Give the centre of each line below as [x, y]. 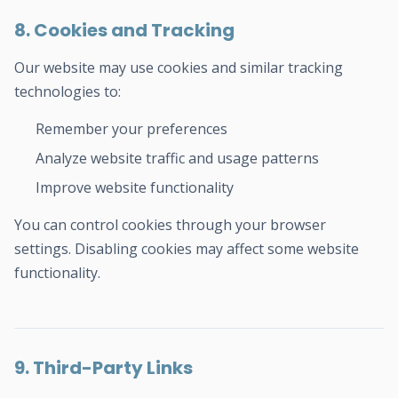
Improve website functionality [135, 187]
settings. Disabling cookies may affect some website [187, 249]
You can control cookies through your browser [170, 225]
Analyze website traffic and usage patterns [177, 158]
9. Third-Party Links [103, 368]
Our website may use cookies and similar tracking [179, 68]
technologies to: [68, 92]
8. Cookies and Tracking [124, 30]
